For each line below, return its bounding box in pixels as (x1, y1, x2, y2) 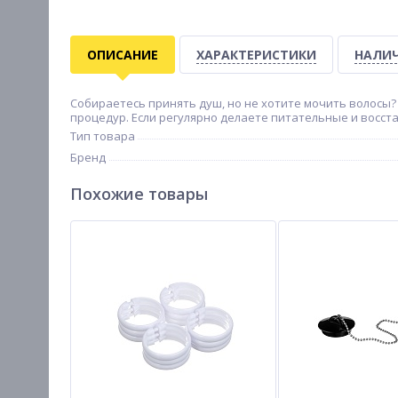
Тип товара (70, 128, 135, 144)
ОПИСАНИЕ (87, 46, 158, 63)
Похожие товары (70, 183, 208, 204)
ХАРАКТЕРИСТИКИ (196, 46, 316, 63)
